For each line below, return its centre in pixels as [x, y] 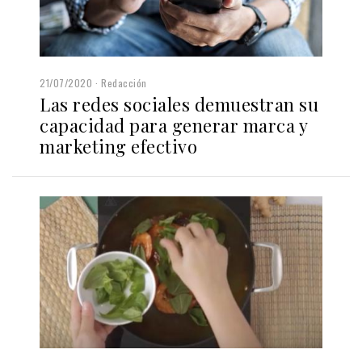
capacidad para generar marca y [173, 126]
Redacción [124, 83]
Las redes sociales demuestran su [179, 105]
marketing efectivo [118, 147]
